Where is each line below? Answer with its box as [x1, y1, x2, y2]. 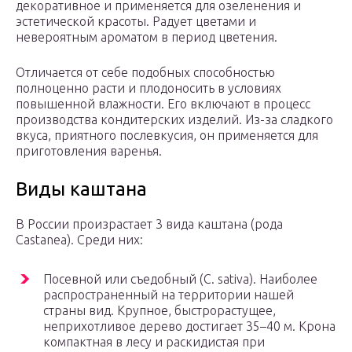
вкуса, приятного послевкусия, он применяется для [16, 128, 318, 143]
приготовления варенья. [16, 144, 162, 159]
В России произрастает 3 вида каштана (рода [16, 217, 283, 232]
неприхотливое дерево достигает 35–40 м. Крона [43, 319, 335, 334]
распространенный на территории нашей [43, 288, 294, 302]
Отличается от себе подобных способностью [16, 65, 275, 80]
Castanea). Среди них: [16, 233, 143, 247]
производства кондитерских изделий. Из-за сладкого [16, 112, 333, 127]
